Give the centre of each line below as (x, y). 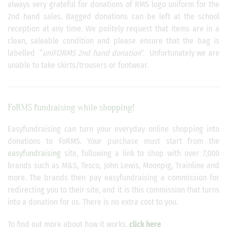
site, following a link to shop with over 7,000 (142, 153)
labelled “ (25, 53)
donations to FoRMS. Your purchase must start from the (113, 141)
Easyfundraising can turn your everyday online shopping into (113, 129)
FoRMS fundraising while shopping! (71, 108)
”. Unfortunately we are (180, 53)
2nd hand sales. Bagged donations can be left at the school (113, 16)
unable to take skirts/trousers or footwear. (78, 65)
